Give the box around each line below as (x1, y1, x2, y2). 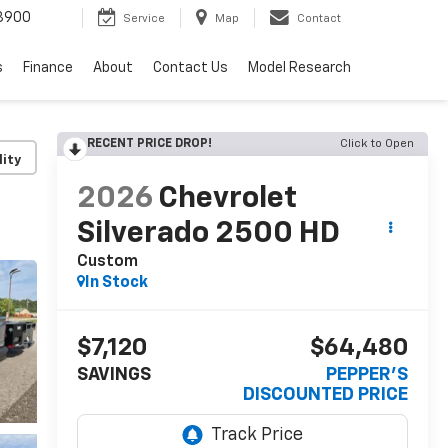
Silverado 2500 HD (76, 219, 340, 250)
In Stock (84, 275, 148, 292)
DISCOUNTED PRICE (243, 386, 408, 405)
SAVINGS (76, 366, 151, 385)
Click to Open (340, 138, 414, 150)
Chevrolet (157, 184, 297, 215)
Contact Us (153, 61, 228, 76)
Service (123, 13, 165, 25)
